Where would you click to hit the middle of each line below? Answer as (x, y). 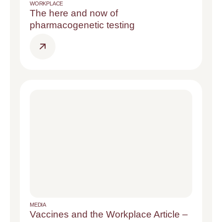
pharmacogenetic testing (82, 25)
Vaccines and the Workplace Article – (109, 214)
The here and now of (74, 13)
